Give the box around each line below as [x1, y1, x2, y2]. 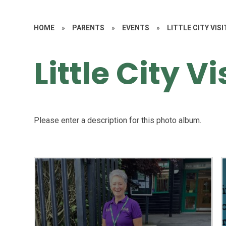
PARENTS [72, 24, 105, 32]
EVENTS [122, 24, 150, 32]
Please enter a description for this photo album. [34, 116, 202, 125]
